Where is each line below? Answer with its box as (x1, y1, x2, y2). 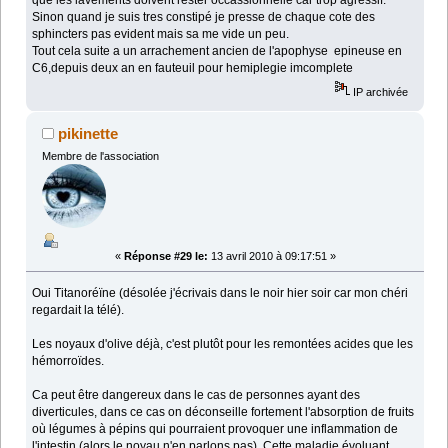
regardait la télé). (32, 302, 125, 317)
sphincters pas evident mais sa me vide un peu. (32, 27, 290, 42)
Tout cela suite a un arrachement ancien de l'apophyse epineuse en (32, 44, 403, 59)
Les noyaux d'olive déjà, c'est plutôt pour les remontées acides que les (32, 336, 414, 351)
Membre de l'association (41, 150, 159, 163)
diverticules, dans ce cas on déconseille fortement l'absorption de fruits (32, 404, 415, 419)
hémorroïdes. (32, 353, 105, 368)
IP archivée (350, 86, 409, 99)
